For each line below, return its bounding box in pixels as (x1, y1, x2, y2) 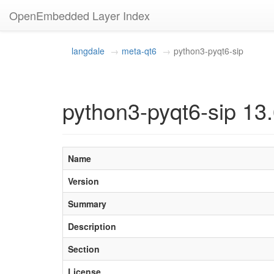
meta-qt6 (122, 45, 157, 57)
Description (68, 220, 116, 232)
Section (68, 243, 100, 255)
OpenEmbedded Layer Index (9, 7, 150, 23)
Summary (68, 198, 106, 210)
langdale (72, 45, 105, 57)
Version (68, 175, 99, 187)
